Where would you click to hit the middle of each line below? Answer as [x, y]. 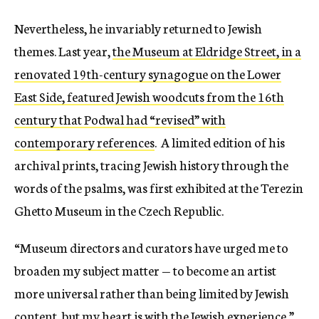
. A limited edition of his [220, 142]
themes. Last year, [63, 51]
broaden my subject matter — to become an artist [145, 270]
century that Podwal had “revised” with [120, 119]
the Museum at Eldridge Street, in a [207, 51]
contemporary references [84, 142]
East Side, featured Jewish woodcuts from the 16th [149, 96]
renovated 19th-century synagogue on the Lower [148, 74]
